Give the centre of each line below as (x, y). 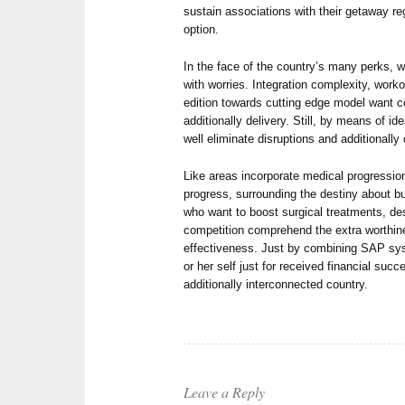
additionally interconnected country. (276, 285)
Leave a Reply (225, 392)
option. (202, 30)
